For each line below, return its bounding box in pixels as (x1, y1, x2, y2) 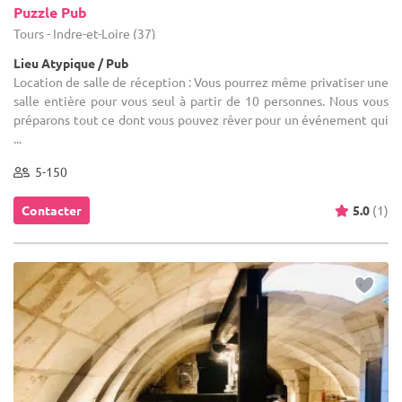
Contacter (22, 201, 82, 218)
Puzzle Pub (13, 2, 87, 22)
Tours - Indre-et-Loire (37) (13, 24, 156, 41)
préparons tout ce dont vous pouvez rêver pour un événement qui (13, 110, 389, 127)
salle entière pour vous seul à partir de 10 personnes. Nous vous (13, 92, 389, 109)
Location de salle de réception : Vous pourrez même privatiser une (13, 73, 389, 90)
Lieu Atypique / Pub (13, 54, 128, 71)
